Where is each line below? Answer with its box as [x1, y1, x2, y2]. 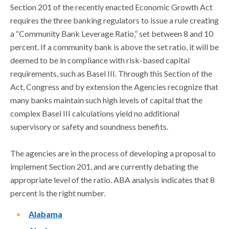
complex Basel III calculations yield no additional [10, 108, 179, 118]
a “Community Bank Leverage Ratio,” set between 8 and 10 [10, 29, 213, 38]
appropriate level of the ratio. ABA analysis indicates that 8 [10, 175, 215, 185]
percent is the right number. [10, 188, 105, 198]
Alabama [29, 209, 62, 219]
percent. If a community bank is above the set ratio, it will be [10, 42, 219, 52]
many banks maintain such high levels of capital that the [10, 95, 202, 105]
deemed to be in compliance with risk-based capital [10, 55, 190, 65]
